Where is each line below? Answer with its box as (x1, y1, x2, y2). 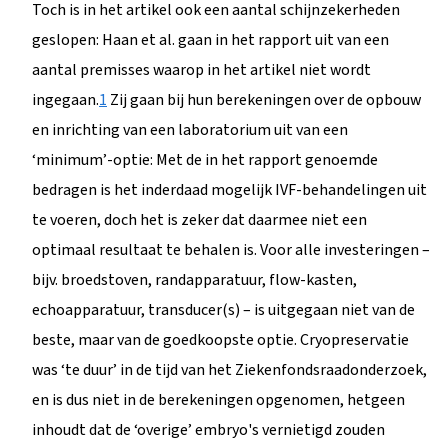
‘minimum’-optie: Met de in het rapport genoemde (32, 148, 378, 171)
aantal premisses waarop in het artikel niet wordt (32, 58, 371, 81)
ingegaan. (32, 88, 99, 111)
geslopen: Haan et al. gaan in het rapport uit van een (32, 28, 389, 51)
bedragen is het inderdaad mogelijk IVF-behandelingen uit (32, 178, 427, 201)
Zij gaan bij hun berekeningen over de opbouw (107, 88, 421, 111)
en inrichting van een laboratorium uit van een (32, 118, 348, 141)
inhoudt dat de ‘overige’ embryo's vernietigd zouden (32, 418, 385, 441)
